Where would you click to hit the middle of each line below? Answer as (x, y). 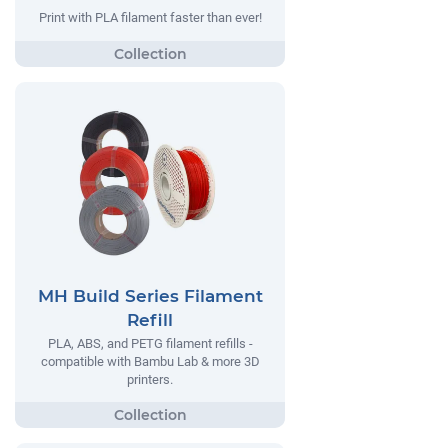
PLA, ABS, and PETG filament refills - (150, 343)
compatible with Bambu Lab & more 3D (150, 361)
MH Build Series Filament (150, 295)
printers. (150, 379)
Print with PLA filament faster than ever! (150, 18)
